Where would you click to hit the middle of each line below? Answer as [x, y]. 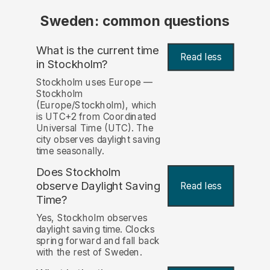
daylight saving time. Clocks [95, 230]
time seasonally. [70, 151]
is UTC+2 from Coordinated [96, 117]
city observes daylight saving [98, 140]
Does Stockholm [78, 172]
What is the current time [97, 50]
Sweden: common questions [135, 21]
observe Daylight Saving [98, 186]
